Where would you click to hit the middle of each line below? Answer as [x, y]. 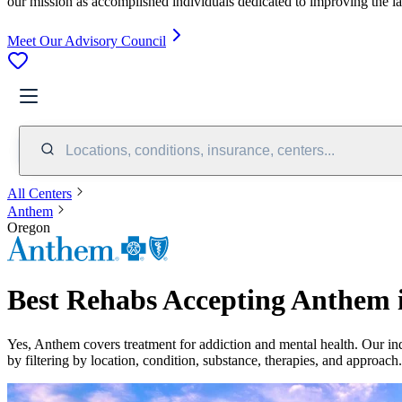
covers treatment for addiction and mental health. [219, 344]
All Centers [39, 193]
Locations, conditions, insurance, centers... [200, 150]
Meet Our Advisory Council [87, 40]
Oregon [29, 227]
